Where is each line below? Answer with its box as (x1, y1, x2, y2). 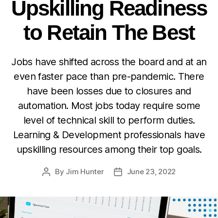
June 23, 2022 (127, 166, 176, 176)
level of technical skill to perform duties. (23, 114, 195, 126)
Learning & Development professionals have (13, 128, 205, 141)
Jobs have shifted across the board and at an (11, 55, 207, 68)
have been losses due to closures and (27, 85, 191, 97)
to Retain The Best (23, 20, 195, 44)
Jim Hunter (66, 166, 104, 176)
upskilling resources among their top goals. (16, 143, 202, 155)
